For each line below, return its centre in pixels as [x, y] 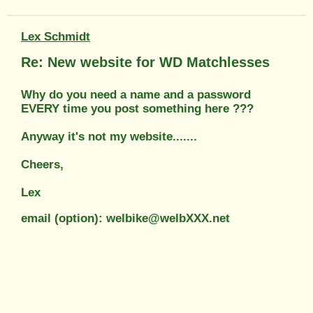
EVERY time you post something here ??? [137, 108]
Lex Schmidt [56, 36]
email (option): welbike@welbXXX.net [125, 218]
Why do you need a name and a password [136, 94]
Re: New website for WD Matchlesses [145, 62]
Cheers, [42, 164]
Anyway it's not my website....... [109, 136]
